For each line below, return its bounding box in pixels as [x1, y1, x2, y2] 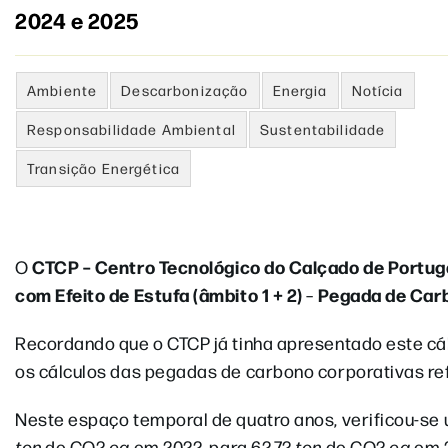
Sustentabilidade [259, 120, 386, 138]
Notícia [351, 81, 404, 99]
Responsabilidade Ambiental [27, 120, 236, 138]
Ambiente [27, 81, 98, 99]
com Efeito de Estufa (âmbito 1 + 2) [15, 282, 303, 307]
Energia [272, 81, 328, 99]
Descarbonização [121, 81, 249, 99]
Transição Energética [27, 159, 181, 177]
